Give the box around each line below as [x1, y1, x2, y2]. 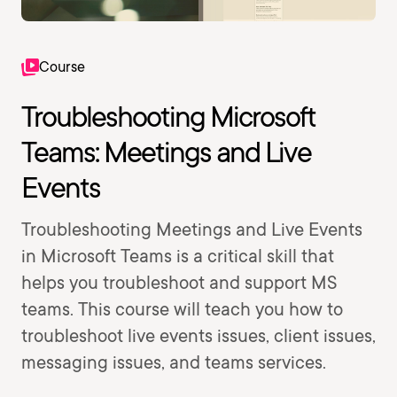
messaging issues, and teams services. [21, 352, 326, 373]
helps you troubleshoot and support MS [21, 272, 337, 293]
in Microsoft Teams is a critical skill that [21, 245, 334, 267]
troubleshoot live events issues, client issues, [21, 325, 376, 346]
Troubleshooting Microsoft [21, 99, 315, 134]
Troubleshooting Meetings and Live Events [21, 219, 362, 240]
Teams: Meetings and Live [21, 135, 311, 169]
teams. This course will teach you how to [21, 299, 343, 320]
